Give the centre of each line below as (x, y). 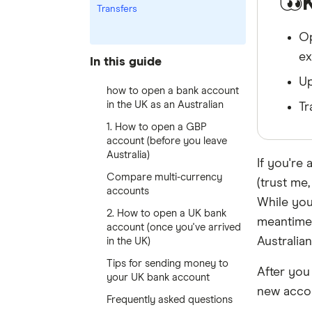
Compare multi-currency (164, 177)
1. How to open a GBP (156, 127)
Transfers (117, 9)
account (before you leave (166, 141)
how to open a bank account (172, 91)
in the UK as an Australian (165, 105)
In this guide (125, 62)
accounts (127, 191)
